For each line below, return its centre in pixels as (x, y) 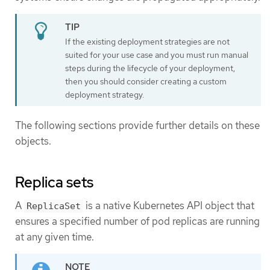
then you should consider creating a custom (146, 81)
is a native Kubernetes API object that (169, 205)
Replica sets (54, 182)
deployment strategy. (105, 95)
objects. (33, 141)
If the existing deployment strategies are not (147, 42)
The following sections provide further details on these (137, 125)
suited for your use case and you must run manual (157, 55)
